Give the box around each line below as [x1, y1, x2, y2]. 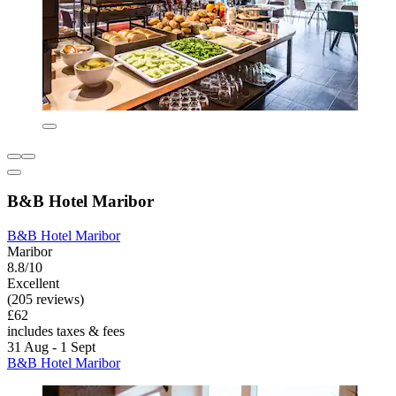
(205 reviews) [7, 292, 84, 308]
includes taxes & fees [7, 324, 125, 339]
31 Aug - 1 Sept [7, 339, 95, 355]
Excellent [7, 276, 59, 292]
